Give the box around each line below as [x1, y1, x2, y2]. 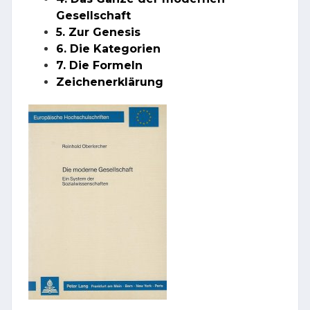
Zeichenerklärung [56, 75, 163, 89]
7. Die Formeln [56, 59, 143, 73]
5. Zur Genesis [56, 26, 140, 39]
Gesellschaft [56, 9, 131, 23]
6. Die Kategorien [56, 42, 161, 56]
